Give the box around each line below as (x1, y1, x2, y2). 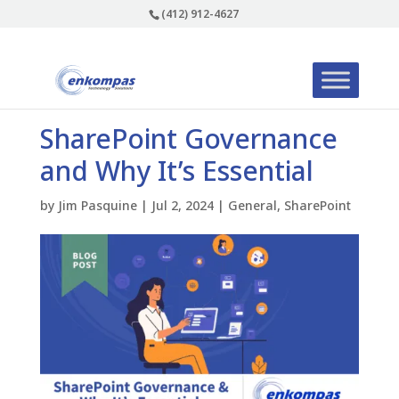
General (227, 197, 277, 214)
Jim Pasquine (57, 197, 137, 214)
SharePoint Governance (39, 120, 338, 157)
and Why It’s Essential (39, 152, 313, 189)
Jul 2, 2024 (151, 197, 214, 214)
